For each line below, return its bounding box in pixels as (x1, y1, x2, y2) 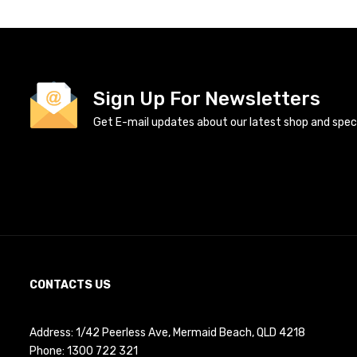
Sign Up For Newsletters (93, 88, 320, 111)
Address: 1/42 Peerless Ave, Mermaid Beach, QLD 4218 (29, 326, 305, 340)
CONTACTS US (29, 278, 111, 292)
